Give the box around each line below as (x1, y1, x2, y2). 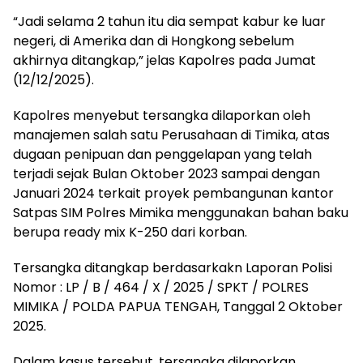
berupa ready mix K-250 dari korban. (13, 222, 247, 241)
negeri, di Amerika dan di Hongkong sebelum (13, 31, 294, 50)
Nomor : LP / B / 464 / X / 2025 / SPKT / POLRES (13, 277, 309, 297)
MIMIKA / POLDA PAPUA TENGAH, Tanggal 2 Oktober (13, 297, 343, 316)
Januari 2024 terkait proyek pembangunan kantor (13, 183, 334, 203)
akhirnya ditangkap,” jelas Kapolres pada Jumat (13, 50, 316, 70)
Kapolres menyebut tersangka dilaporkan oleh (13, 105, 310, 125)
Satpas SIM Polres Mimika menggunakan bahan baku (13, 203, 348, 222)
